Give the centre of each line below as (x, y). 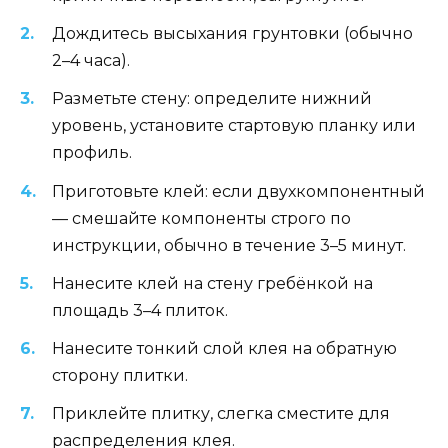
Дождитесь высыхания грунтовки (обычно (232, 34)
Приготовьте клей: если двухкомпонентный (238, 191)
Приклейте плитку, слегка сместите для (221, 414)
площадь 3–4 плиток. (140, 310)
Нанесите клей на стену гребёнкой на (212, 283)
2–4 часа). (91, 61)
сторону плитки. (120, 375)
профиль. (92, 153)
